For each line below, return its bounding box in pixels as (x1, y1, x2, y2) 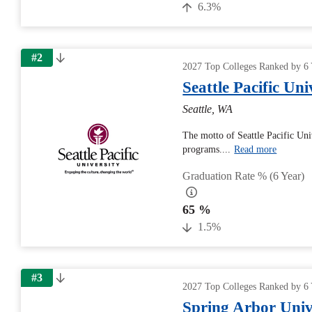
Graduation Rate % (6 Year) (182, 170, 305, 182)
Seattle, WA (182, 103, 233, 115)
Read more (234, 144, 277, 155)
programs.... (182, 144, 231, 155)
